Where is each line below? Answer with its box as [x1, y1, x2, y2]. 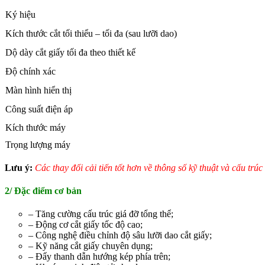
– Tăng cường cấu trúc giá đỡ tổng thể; [28, 209, 173, 219]
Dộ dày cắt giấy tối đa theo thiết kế [5, 47, 135, 57]
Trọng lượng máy [5, 139, 70, 150]
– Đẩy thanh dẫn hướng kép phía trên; [28, 251, 170, 262]
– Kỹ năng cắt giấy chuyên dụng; [28, 241, 153, 251]
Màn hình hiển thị [5, 85, 72, 95]
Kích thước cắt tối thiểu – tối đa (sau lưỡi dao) [5, 28, 177, 38]
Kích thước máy [5, 122, 66, 132]
